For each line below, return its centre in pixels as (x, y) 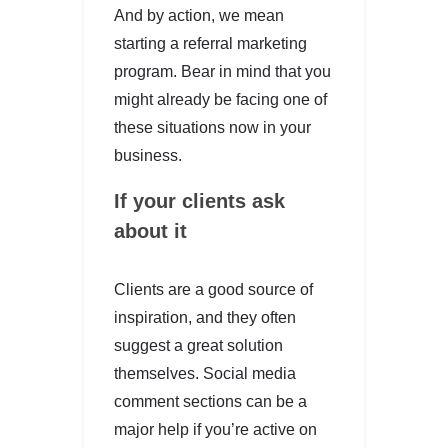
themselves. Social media (205, 373)
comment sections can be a (210, 401)
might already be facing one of (220, 99)
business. (148, 155)
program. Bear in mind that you (222, 71)
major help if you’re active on (215, 429)
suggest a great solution (198, 345)
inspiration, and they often (205, 317)
